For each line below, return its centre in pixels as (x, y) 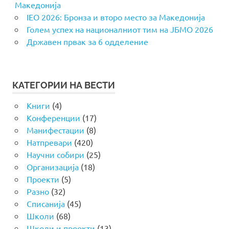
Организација (52, 167)
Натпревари (49, 142)
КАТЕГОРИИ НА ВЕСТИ (64, 85)
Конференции (53, 118)
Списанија (45, 204)
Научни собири (55, 155)
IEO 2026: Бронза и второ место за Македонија (116, 17)
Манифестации (55, 130)
